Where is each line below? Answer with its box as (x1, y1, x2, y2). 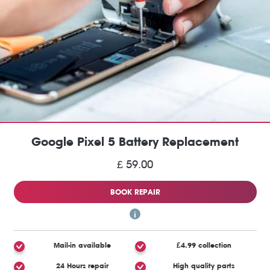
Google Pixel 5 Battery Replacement (31, 134, 239, 149)
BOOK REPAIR (110, 187, 160, 196)
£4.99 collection (176, 240, 231, 250)
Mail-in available (54, 240, 111, 250)
